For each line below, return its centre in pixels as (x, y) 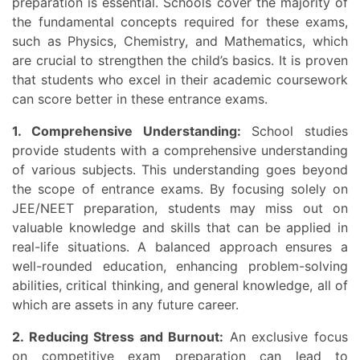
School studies (294, 131)
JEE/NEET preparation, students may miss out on (180, 209)
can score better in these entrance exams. (142, 99)
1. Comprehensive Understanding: (131, 131)
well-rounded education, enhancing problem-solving (180, 266)
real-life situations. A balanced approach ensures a (180, 247)
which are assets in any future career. (125, 305)
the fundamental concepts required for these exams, (180, 22)
